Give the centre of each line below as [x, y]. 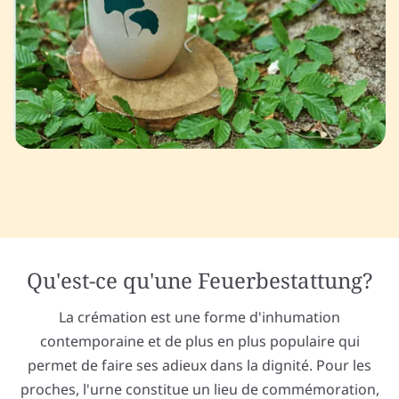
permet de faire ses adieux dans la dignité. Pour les [199, 366]
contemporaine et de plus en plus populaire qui [199, 342]
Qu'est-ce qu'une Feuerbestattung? [199, 281]
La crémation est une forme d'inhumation [199, 318]
